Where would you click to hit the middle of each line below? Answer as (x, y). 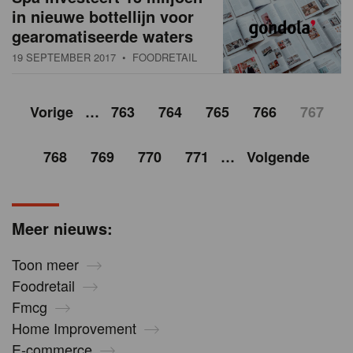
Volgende (278, 157)
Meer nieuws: (62, 229)
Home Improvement (74, 328)
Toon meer (45, 264)
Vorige (51, 112)
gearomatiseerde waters (102, 36)
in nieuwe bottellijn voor (103, 17)
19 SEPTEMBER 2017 (64, 58)
